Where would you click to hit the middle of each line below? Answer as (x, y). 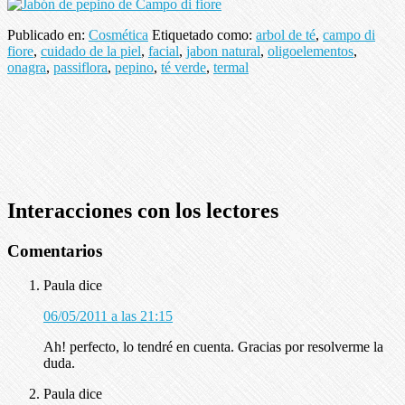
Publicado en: (48, 34)
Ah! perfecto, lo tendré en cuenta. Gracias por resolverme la (213, 347)
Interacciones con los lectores (143, 210)
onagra (27, 67)
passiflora (80, 67)
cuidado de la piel (91, 51)
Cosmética (118, 34)
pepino (134, 67)
